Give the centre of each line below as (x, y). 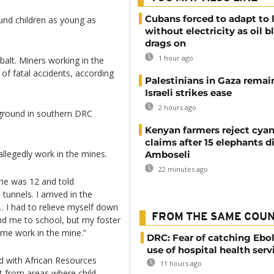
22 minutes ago (182, 169)
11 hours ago (180, 263)
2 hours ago (176, 107)
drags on (165, 43)
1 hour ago (175, 58)
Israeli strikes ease (188, 93)
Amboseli (168, 154)
